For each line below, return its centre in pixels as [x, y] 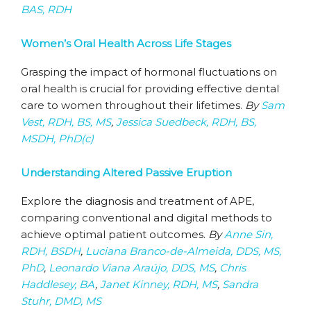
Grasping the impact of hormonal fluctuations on [149, 72]
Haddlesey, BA [58, 284]
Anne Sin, [249, 234]
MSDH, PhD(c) [57, 138]
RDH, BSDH [51, 251]
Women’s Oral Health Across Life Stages [126, 43]
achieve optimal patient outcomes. [115, 234]
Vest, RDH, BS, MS [66, 122]
